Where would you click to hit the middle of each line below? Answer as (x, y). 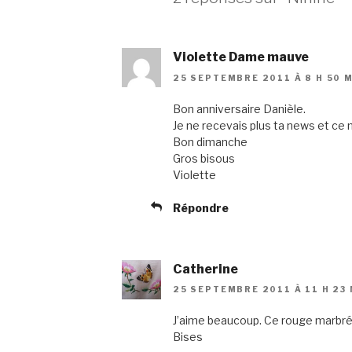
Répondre (201, 207)
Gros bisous (204, 158)
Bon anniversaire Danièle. (239, 108)
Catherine (205, 269)
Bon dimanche (210, 141)
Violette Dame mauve (241, 57)
